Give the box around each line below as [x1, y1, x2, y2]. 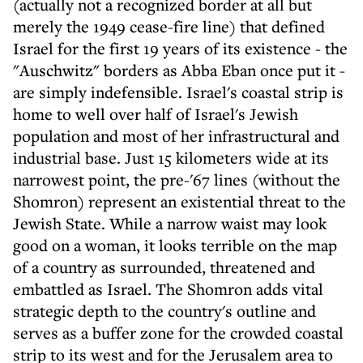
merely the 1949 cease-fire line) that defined [13, 15, 325, 37]
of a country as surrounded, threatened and [13, 256, 315, 278]
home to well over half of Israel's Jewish [13, 103, 298, 125]
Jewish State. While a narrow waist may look [13, 212, 327, 234]
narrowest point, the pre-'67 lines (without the [13, 169, 340, 190]
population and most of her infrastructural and [13, 125, 340, 147]
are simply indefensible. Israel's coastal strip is [13, 81, 344, 103]
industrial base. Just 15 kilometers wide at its [13, 147, 329, 169]
